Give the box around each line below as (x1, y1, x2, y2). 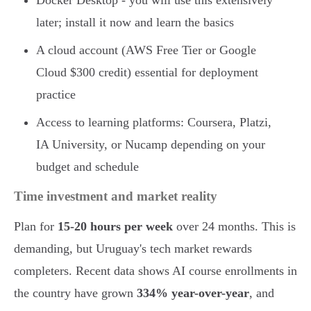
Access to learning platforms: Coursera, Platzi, (36, 115, 271, 130)
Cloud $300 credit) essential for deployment (36, 65, 258, 80)
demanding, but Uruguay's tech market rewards (14, 242, 252, 256)
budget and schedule (36, 160, 139, 174)
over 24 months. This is (173, 219, 296, 234)
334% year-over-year (137, 286, 249, 301)
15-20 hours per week (58, 219, 173, 234)
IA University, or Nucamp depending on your (36, 137, 265, 152)
